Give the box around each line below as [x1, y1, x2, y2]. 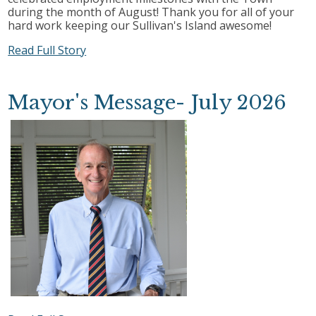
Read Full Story [8, 42, 87, 59]
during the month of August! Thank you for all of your [8, 4, 295, 20]
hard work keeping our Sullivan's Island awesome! [8, 18, 272, 34]
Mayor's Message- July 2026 [8, 90, 287, 116]
